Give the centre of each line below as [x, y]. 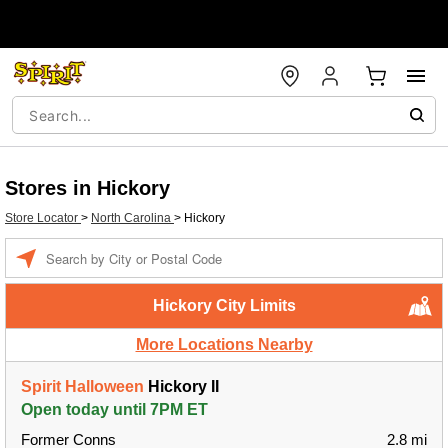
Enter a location [87, 248]
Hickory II [181, 386]
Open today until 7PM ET [114, 409]
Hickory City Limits [224, 305]
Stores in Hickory [87, 188]
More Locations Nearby [224, 344]
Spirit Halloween [82, 386]
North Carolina [132, 218]
